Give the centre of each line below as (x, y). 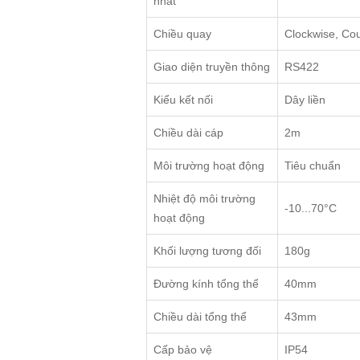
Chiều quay (182, 34)
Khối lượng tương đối (207, 251)
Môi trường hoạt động (209, 166)
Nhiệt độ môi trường (205, 199)
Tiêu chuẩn (313, 166)
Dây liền (305, 100)
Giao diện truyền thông (212, 67)
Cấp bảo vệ (183, 350)
